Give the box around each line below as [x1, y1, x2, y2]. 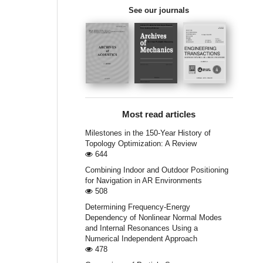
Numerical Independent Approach [85, 234, 197, 244]
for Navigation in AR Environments [85, 176, 202, 185]
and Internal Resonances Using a [85, 224, 198, 233]
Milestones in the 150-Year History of [85, 128, 211, 137]
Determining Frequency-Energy [85, 203, 190, 212]
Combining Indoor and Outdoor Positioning [85, 165, 228, 174]
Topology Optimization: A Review [85, 139, 197, 148]
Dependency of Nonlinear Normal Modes [85, 213, 222, 222]
